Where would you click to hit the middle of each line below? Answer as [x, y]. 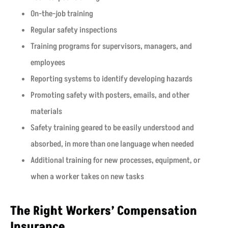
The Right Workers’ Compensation [104, 211]
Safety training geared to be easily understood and [112, 128]
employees [48, 63]
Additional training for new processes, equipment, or [116, 161]
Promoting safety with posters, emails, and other [110, 95]
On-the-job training [62, 14]
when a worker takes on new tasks [87, 177]
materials [46, 112]
